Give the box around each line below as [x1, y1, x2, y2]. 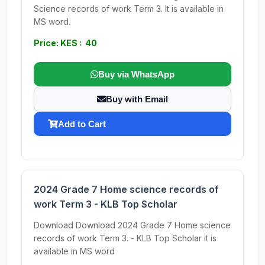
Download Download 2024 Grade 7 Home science [34, 220, 231, 230]
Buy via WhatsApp [98, 69, 174, 79]
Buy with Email [106, 94, 168, 104]
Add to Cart [58, 119, 106, 129]
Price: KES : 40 [34, 38, 97, 48]
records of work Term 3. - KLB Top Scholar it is [34, 233, 216, 243]
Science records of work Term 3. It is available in [34, 4, 224, 14]
